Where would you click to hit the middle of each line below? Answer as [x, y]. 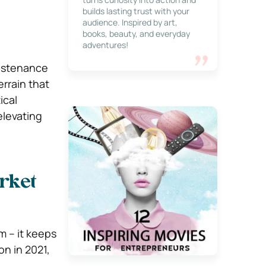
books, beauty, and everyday [136, 34]
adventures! [105, 45]
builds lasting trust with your [136, 11]
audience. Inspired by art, [130, 22]
